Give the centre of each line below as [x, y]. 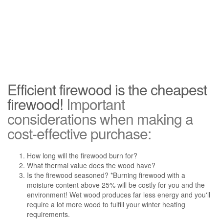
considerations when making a [100, 119]
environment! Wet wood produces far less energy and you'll [119, 195]
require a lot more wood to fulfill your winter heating [106, 204]
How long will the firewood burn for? [82, 155]
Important [96, 104]
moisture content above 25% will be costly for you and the [116, 185]
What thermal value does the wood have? [91, 165]
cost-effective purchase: [79, 133]
